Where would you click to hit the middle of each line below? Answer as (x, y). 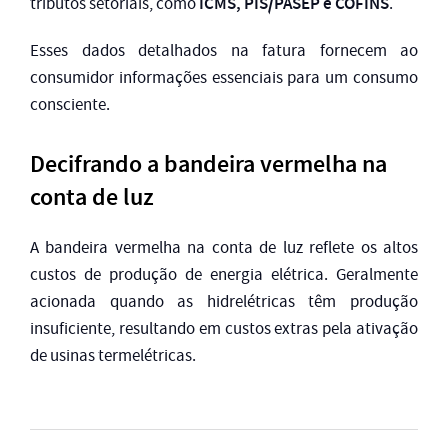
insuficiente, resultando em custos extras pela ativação (224, 329)
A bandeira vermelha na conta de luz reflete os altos (224, 248)
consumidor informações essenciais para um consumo (224, 78)
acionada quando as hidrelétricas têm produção (224, 302)
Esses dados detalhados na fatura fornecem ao (224, 51)
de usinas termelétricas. (113, 356)
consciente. (70, 105)
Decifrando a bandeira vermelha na (208, 165)
